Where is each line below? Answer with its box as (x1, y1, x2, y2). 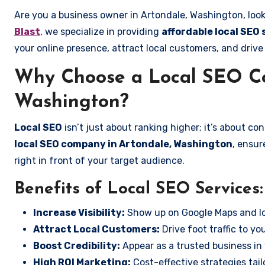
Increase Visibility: (33, 207, 125, 218)
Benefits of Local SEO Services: (14, 181, 263, 198)
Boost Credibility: (33, 240, 120, 251)
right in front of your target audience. (14, 155, 185, 166)
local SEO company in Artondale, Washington (14, 138, 232, 150)
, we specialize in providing (40, 26, 161, 37)
